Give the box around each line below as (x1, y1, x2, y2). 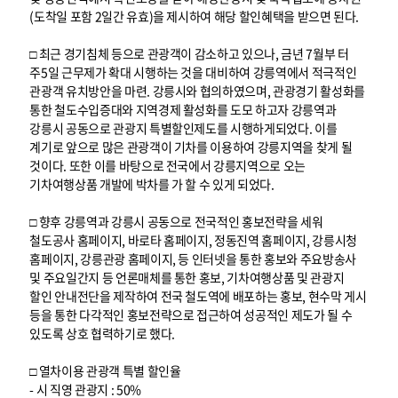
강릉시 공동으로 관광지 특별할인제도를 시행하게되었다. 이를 (29, 119, 338, 137)
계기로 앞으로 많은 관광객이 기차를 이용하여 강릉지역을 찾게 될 (29, 138, 353, 155)
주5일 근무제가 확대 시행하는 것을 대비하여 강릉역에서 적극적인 (29, 63, 357, 81)
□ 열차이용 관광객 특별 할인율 (29, 362, 181, 379)
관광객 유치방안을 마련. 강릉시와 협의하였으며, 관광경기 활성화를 (29, 82, 365, 99)
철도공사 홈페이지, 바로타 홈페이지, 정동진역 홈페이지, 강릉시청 (29, 231, 357, 249)
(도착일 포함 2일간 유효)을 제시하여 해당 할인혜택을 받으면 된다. (29, 7, 360, 25)
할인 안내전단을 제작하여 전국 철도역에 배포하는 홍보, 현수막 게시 (29, 287, 367, 305)
